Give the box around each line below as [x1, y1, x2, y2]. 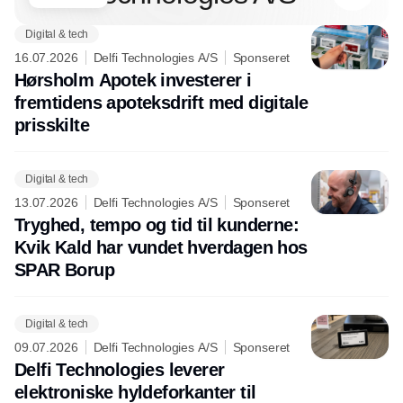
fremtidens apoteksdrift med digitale [14, 93, 309, 113]
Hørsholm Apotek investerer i [14, 70, 252, 91]
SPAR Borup [14, 260, 114, 281]
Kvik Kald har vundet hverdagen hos [14, 237, 308, 258]
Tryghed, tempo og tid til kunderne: [14, 215, 299, 236]
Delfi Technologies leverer [14, 360, 225, 381]
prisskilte [14, 115, 89, 136]
